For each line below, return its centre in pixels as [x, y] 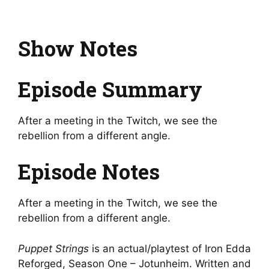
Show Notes [78, 48]
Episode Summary [110, 89]
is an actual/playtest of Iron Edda [170, 248]
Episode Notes [89, 171]
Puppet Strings [53, 248]
